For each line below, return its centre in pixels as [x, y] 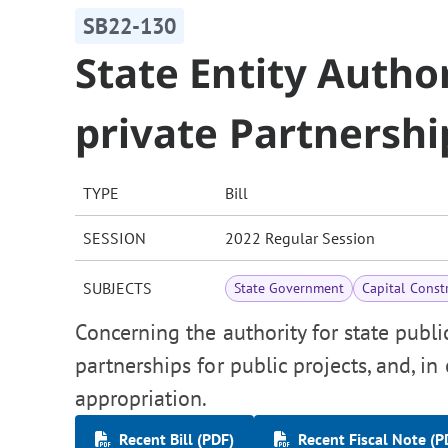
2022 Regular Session [300, 238]
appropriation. [141, 398]
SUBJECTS [117, 288]
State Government [289, 288]
